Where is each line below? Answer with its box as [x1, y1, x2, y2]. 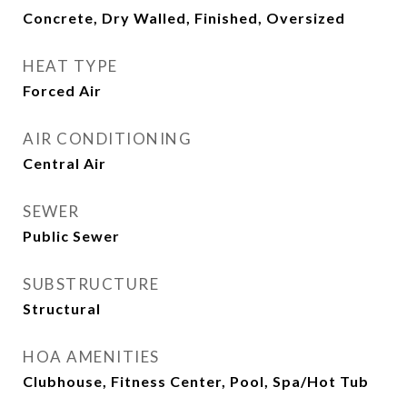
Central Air [23, 154, 106, 172]
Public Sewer [23, 227, 120, 244]
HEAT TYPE [23, 56, 118, 75]
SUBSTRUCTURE [23, 274, 159, 293]
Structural [23, 300, 101, 317]
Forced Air [23, 82, 102, 99]
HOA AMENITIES [23, 347, 160, 366]
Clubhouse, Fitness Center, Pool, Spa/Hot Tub [23, 372, 369, 390]
